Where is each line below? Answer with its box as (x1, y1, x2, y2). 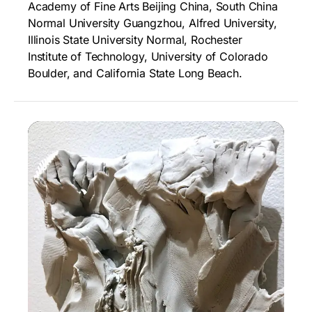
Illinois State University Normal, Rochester (28, 32, 242, 47)
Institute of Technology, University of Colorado (28, 49, 268, 63)
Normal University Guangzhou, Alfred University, (28, 15, 277, 30)
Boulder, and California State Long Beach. (28, 65, 242, 80)
